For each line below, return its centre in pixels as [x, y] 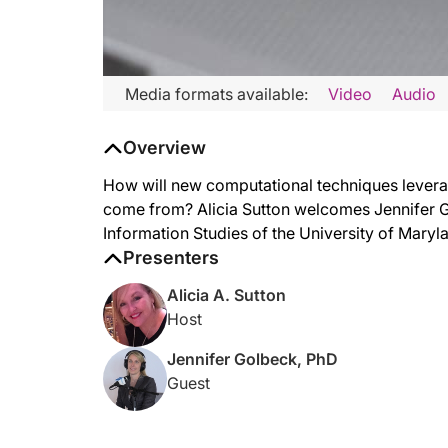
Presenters [171, 257]
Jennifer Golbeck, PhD [252, 359]
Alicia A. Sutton [226, 295]
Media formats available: [216, 93]
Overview [164, 147]
